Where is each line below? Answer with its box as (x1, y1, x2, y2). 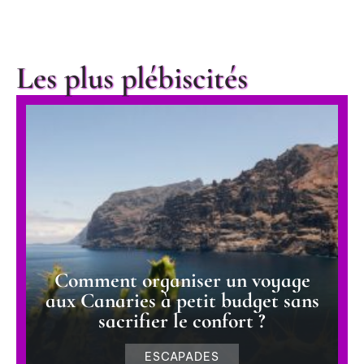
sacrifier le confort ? (98, 307, 266, 333)
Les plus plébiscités (16, 59, 248, 97)
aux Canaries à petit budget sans (45, 287, 319, 313)
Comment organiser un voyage (54, 266, 310, 292)
